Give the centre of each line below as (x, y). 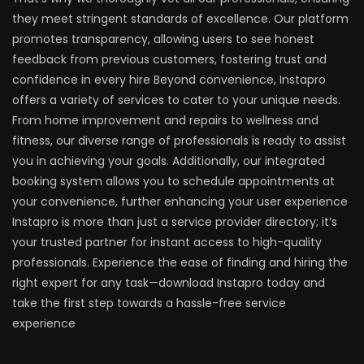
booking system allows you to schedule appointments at (173, 182)
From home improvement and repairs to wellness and (165, 121)
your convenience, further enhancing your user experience (180, 202)
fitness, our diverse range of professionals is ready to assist (179, 141)
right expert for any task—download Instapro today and (169, 283)
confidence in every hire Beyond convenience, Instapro (169, 80)
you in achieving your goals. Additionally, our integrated (169, 161)
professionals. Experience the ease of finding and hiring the (180, 263)
